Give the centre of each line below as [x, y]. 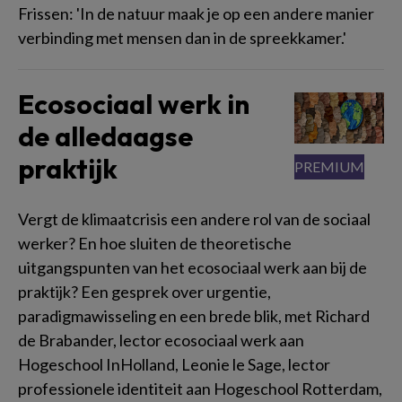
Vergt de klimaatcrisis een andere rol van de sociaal [194, 218]
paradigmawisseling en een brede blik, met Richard [194, 315]
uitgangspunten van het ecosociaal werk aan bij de [192, 267]
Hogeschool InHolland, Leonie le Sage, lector [174, 364]
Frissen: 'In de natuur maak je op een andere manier [196, 13]
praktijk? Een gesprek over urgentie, [144, 291]
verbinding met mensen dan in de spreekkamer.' [182, 37]
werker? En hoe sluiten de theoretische [155, 243]
